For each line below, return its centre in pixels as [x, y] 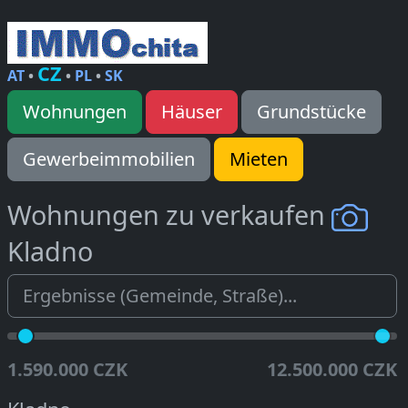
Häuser [192, 112]
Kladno [50, 251]
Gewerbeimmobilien [109, 159]
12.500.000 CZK [332, 370]
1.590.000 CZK [67, 370]
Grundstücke [311, 112]
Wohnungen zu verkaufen [169, 214]
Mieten [259, 159]
